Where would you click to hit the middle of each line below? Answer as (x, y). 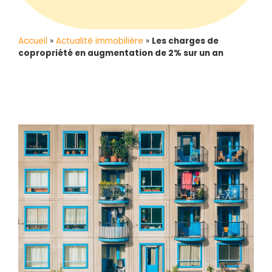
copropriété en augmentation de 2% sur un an (121, 53)
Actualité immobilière (100, 41)
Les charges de (185, 41)
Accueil (33, 41)
